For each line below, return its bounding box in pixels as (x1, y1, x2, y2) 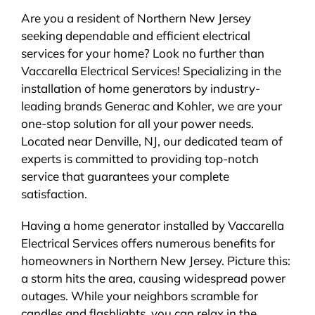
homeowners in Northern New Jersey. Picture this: (20, 252, 290, 268)
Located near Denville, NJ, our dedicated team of (20, 133, 283, 148)
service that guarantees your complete (20, 168, 229, 184)
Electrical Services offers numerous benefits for (20, 235, 275, 250)
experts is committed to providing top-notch (20, 150, 259, 166)
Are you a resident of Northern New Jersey (20, 10, 251, 25)
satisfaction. (20, 186, 87, 201)
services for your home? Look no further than (20, 45, 264, 60)
